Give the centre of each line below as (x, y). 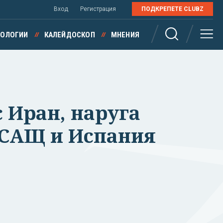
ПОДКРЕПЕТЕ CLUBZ (172, 9)
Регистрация (98, 9)
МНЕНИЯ (125, 35)
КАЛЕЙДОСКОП (69, 35)
